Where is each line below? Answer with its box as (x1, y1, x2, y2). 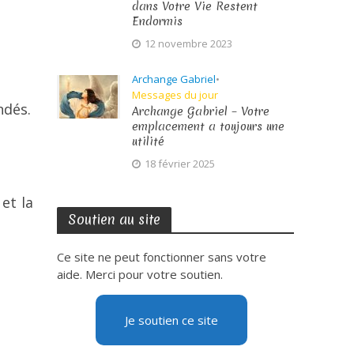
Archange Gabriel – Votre (132, 104, 270, 119)
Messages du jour (132, 88, 219, 102)
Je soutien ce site (125, 312, 219, 328)
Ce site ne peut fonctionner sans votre (57, 249, 267, 265)
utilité (132, 134, 165, 149)
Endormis (132, 13, 183, 29)
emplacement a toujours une (132, 119, 285, 134)
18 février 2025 (145, 156, 216, 171)
